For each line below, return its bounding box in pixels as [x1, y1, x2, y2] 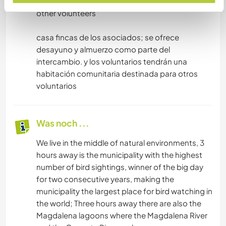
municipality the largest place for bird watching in [36, 186, 212, 196]
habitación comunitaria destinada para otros [36, 69, 198, 79]
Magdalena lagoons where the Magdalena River [36, 210, 207, 220]
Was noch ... [36, 118, 89, 129]
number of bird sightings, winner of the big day [36, 162, 203, 172]
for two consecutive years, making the [36, 174, 174, 184]
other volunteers [36, 8, 96, 18]
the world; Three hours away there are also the [36, 198, 201, 208]
